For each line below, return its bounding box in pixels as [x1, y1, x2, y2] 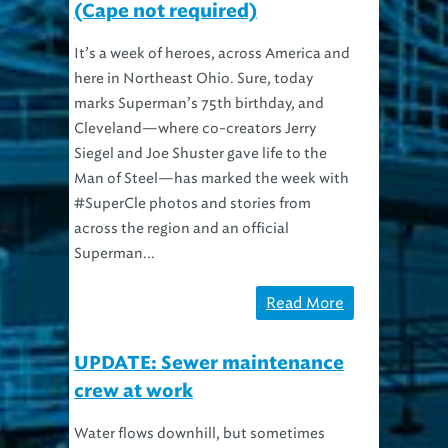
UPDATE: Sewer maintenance [74, 330, 344, 349]
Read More [266, 269, 344, 288]
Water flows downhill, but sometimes [74, 400, 325, 418]
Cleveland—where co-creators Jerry [74, 95, 316, 113]
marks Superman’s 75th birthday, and [74, 70, 324, 88]
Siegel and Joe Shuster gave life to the [74, 120, 327, 138]
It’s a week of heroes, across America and [74, 20, 350, 38]
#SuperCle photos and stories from [74, 170, 311, 188]
